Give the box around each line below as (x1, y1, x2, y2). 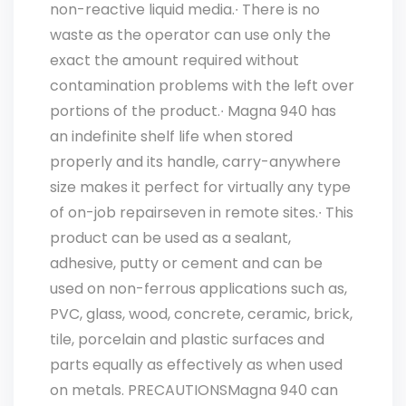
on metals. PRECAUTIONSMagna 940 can (50, 380, 338, 401)
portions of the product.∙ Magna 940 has (50, 101, 336, 121)
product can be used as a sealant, (50, 227, 291, 248)
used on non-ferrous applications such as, (50, 278, 347, 299)
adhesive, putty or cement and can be (50, 253, 323, 274)
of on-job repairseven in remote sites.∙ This (50, 202, 353, 223)
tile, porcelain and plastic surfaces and (50, 329, 324, 350)
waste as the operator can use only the (50, 24, 331, 45)
